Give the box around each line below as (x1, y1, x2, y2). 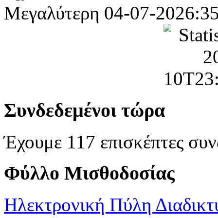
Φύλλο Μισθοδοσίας (4, 162, 175, 184)
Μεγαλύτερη (4, 2, 99, 24)
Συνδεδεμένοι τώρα (4, 99, 165, 121)
